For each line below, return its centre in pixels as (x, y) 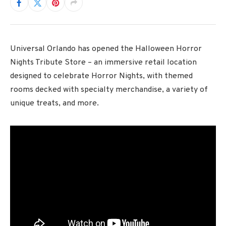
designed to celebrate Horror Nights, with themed (101, 76)
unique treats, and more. (54, 103)
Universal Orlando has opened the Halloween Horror (106, 49)
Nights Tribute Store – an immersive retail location (103, 63)
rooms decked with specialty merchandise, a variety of (109, 90)
